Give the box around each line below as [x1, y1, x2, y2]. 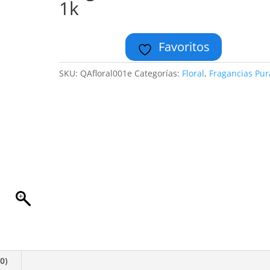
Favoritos [159, 39, 210, 55]
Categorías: [134, 67, 183, 79]
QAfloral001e [80, 67, 135, 79]
